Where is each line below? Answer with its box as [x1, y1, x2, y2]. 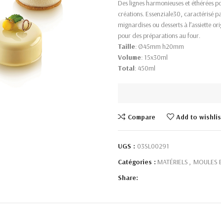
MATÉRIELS [157, 157, 188, 166]
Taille [118, 42, 135, 51]
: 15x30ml [141, 53, 168, 62]
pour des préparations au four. [118, 31, 200, 40]
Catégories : [118, 157, 156, 166]
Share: [118, 173, 138, 182]
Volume [118, 53, 141, 62]
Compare [127, 112, 155, 121]
